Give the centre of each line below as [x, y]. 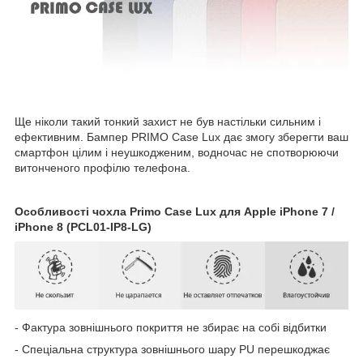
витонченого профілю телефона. [102, 168]
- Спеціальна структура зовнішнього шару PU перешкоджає [172, 349]
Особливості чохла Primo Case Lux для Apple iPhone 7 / [175, 212]
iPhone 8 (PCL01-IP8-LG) [83, 227]
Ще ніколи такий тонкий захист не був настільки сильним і [168, 122]
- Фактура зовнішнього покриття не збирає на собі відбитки [171, 327]
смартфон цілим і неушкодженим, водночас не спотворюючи [177, 153]
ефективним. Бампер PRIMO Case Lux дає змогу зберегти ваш [181, 137]
